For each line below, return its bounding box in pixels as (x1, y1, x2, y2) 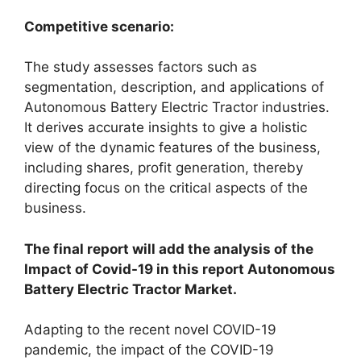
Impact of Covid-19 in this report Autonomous (24, 260, 335, 277)
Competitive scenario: (24, 18, 174, 35)
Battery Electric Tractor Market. (24, 280, 237, 297)
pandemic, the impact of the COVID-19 (24, 342, 274, 358)
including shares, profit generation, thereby (24, 160, 303, 176)
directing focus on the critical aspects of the (24, 180, 308, 196)
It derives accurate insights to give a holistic (24, 119, 307, 135)
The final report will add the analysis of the (24, 240, 313, 257)
